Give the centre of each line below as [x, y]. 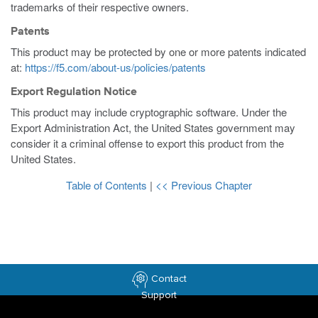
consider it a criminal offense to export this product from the [147, 143]
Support [159, 295]
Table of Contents [108, 185]
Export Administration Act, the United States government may [153, 127]
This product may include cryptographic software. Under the [149, 112]
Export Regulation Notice [74, 92]
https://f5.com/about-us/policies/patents [115, 67]
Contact [169, 279]
